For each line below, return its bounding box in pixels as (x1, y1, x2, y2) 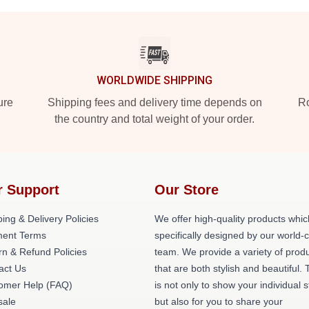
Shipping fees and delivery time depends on (47, 97, 262, 108)
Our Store (154, 182, 219, 197)
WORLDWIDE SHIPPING (97, 74, 212, 87)
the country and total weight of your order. (54, 113, 255, 125)
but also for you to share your (154, 296, 283, 307)
